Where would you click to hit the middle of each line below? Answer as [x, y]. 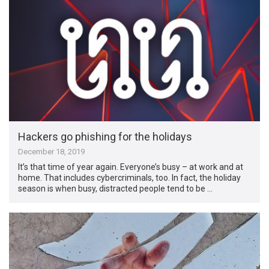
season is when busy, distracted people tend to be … [116, 188]
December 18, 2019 [52, 151]
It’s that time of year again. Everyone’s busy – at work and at [131, 167]
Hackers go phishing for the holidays [105, 136]
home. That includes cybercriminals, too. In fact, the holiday [130, 177]
